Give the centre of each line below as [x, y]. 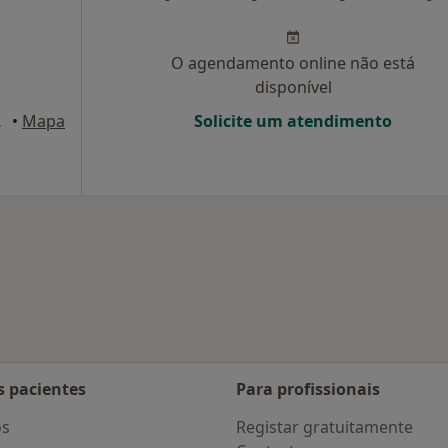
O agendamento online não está [293, 63]
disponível [293, 87]
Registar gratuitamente [324, 427]
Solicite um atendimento [293, 121]
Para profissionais [308, 389]
